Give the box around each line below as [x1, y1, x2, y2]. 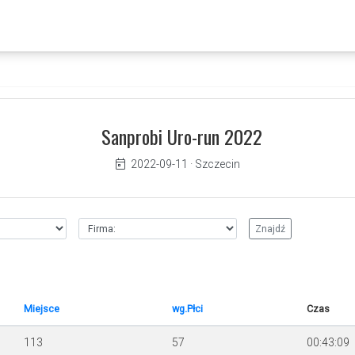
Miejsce [23, 303, 59, 315]
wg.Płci [171, 303, 203, 315]
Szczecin [194, 157, 240, 170]
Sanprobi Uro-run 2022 [101, 121, 262, 151]
